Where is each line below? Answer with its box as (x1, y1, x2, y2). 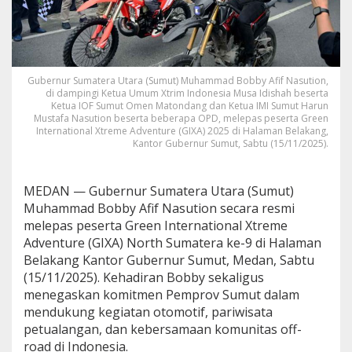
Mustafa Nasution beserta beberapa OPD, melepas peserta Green (34, 111, 328, 125)
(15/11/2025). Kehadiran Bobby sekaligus (24, 268, 264, 286)
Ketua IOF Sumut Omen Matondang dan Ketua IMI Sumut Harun (51, 98, 328, 112)
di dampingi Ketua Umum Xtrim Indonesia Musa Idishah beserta (46, 86, 328, 100)
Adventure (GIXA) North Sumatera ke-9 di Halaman (24, 233, 321, 251)
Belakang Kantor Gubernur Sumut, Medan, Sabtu (24, 251, 314, 269)
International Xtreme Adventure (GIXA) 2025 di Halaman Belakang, (36, 123, 328, 137)
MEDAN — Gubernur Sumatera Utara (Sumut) (24, 181, 294, 200)
